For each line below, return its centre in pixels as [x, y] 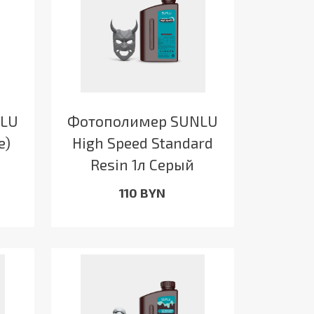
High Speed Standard [142, 142]
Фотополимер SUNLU [142, 121]
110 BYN [143, 192]
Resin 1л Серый [143, 164]
